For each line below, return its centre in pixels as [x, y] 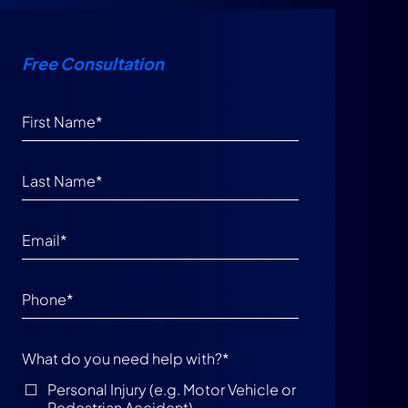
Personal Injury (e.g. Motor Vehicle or [172, 389]
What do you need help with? [122, 358]
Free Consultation [93, 63]
